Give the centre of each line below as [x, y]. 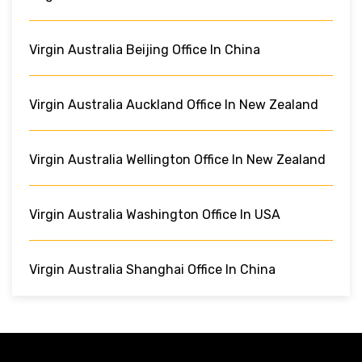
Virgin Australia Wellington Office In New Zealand [177, 159]
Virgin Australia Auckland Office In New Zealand [174, 104]
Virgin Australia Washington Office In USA [155, 214]
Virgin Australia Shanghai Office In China [152, 269]
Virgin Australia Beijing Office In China [145, 49]
